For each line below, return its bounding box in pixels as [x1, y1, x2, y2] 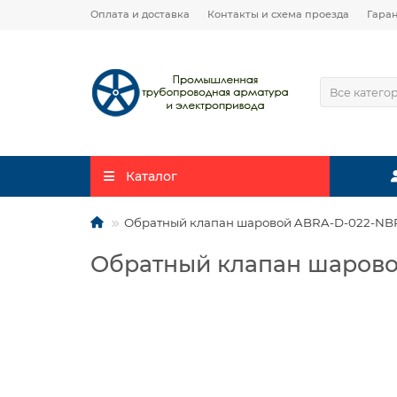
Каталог [125, 168, 177, 184]
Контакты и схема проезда [207, 8, 349, 20]
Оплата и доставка [90, 8, 190, 20]
